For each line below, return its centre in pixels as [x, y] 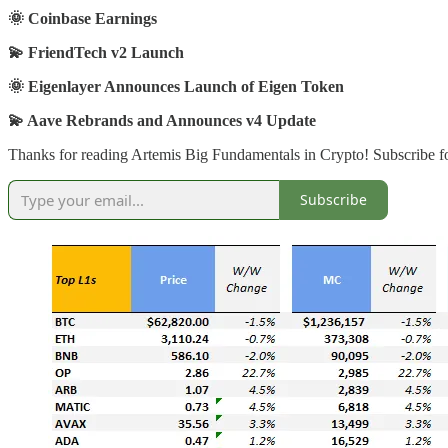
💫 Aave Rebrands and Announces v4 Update [162, 120]
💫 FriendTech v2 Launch [96, 52]
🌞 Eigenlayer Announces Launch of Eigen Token [176, 86]
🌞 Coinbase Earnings [82, 18]
